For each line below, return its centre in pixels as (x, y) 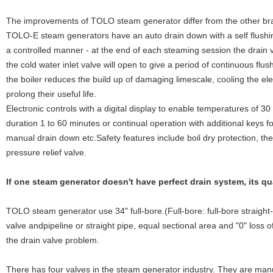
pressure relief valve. (46, 152)
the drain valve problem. (53, 240)
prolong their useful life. (51, 94)
